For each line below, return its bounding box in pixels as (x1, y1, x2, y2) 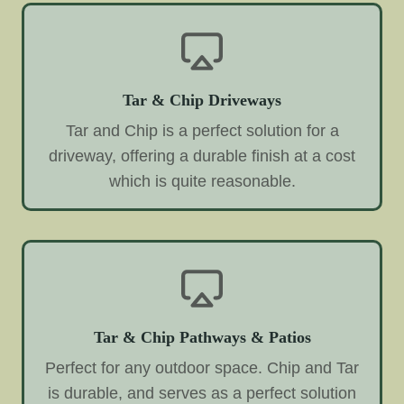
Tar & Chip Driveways (123, 90, 281, 109)
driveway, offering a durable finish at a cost (49, 146, 355, 165)
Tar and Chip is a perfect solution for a (65, 121, 339, 140)
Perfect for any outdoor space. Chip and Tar (45, 358, 359, 377)
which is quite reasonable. (108, 171, 296, 190)
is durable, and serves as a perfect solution (48, 383, 356, 402)
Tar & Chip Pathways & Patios (93, 327, 311, 346)
